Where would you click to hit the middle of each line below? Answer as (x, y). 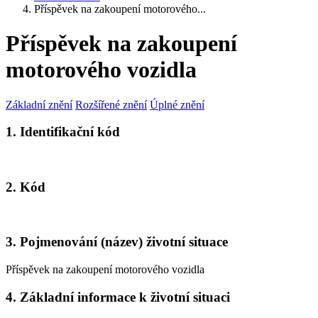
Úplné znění (177, 104)
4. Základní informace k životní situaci (118, 297)
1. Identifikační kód (63, 132)
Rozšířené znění (111, 104)
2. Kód (26, 187)
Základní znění (39, 104)
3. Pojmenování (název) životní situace (117, 242)
